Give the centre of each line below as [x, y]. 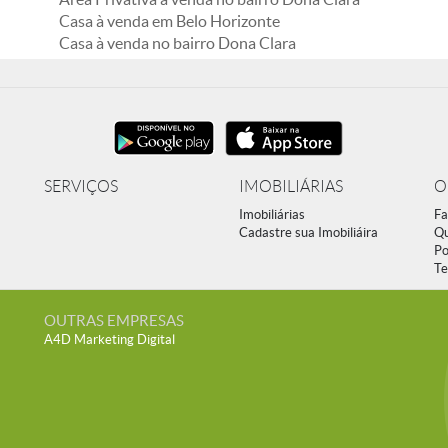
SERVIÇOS [81, 186]
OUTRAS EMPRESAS [114, 320]
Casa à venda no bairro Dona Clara [177, 43]
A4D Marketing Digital [109, 339]
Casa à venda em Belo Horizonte [169, 21]
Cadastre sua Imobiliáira [308, 232]
